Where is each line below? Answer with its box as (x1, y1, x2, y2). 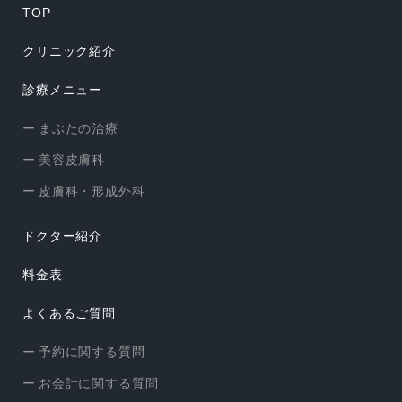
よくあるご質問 (22, 306, 116, 321)
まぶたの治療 (38, 121, 118, 136)
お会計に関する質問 (38, 376, 159, 391)
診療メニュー (22, 83, 103, 98)
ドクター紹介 (22, 229, 103, 244)
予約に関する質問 (38, 345, 145, 360)
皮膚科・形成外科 (38, 184, 145, 199)
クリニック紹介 (22, 44, 116, 59)
